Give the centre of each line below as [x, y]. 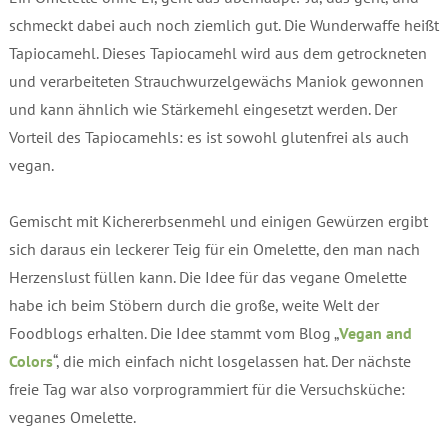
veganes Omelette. [72, 417]
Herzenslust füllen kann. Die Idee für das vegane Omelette [207, 277]
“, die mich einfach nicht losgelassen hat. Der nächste [231, 361]
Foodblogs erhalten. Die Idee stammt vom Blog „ [173, 333]
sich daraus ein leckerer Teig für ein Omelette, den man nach [214, 249]
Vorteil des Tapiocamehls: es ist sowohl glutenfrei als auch [208, 137]
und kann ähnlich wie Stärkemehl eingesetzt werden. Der [202, 109]
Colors [30, 361]
